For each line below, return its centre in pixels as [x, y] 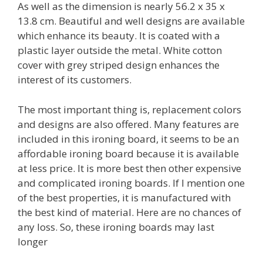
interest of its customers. [75, 80]
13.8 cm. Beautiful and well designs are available [131, 21]
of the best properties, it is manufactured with [124, 197]
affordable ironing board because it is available [128, 153]
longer [33, 241]
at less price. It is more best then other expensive [129, 168]
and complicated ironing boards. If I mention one [131, 183]
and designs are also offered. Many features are [128, 124]
